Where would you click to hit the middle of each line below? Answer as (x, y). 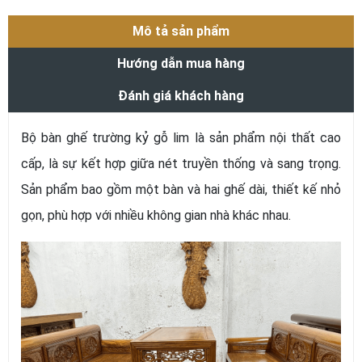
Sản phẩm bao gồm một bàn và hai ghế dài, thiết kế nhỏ (181, 190)
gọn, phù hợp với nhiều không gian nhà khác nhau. (156, 216)
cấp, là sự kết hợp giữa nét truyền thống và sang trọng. (181, 164)
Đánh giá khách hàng (181, 96)
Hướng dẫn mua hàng (181, 64)
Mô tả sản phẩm (181, 32)
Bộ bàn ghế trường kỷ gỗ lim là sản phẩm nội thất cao (181, 138)
